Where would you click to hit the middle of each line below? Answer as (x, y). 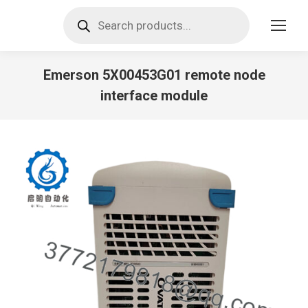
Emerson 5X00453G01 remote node (154, 75)
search (79, 22)
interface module (154, 96)
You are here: (185, 114)
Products (85, 11)
